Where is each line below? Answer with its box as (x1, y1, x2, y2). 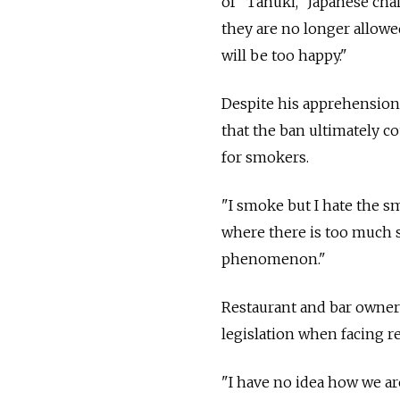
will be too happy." (221, 46, 347, 64)
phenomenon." (221, 249, 326, 268)
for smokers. (221, 147, 309, 166)
